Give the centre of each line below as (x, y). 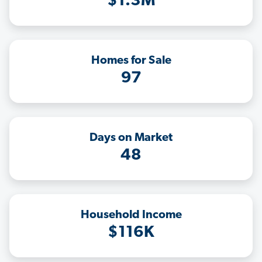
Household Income (131, 216)
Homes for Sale (131, 61)
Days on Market (131, 138)
